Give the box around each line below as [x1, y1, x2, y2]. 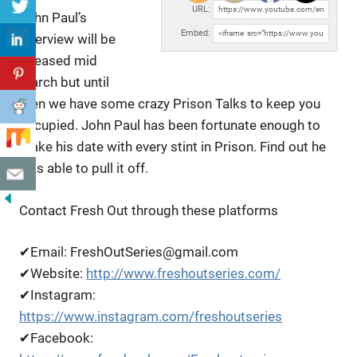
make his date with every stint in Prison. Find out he [19, 139, 326, 155]
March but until [19, 74, 109, 91]
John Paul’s [19, 10, 87, 26]
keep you [266, 96, 320, 112]
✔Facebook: [19, 330, 93, 347]
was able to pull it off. [19, 160, 148, 177]
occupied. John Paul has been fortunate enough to [19, 117, 320, 134]
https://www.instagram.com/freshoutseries [19, 308, 282, 325]
